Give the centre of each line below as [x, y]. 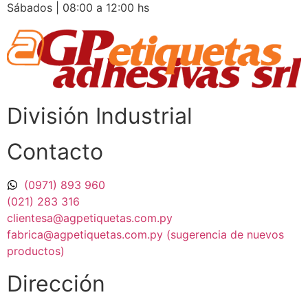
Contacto [55, 152]
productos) [36, 251]
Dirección [56, 284]
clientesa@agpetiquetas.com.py [90, 218]
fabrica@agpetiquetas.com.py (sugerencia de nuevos [145, 235]
